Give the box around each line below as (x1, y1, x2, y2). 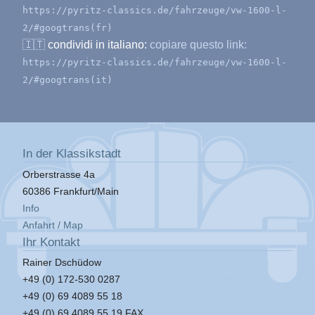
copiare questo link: (147, 39, 247, 51)
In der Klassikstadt (22, 146, 121, 161)
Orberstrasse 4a (22, 168, 95, 180)
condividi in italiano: (48, 39, 147, 51)
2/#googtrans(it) (22, 75, 112, 86)
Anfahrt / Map (22, 219, 83, 231)
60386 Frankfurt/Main (22, 185, 119, 197)
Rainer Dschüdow (22, 257, 101, 269)
